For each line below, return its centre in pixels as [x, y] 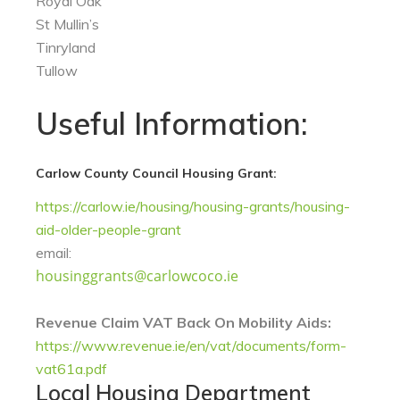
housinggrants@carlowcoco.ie [137, 276]
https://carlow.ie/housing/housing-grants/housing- [193, 206]
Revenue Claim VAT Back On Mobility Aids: [183, 322]
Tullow [57, 71]
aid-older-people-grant [108, 229]
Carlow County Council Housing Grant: [156, 173]
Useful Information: [172, 124]
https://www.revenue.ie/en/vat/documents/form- [191, 346]
